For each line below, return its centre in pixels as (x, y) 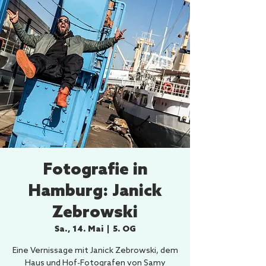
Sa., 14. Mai (79, 229)
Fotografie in (95, 170)
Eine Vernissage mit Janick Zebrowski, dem (95, 251)
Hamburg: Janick (95, 191)
